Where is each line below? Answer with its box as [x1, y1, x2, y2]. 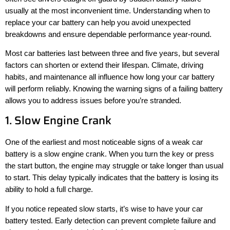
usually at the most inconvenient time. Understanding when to [5, 6, 210, 15]
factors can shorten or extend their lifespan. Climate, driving [5, 61, 203, 69]
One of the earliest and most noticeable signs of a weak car [5, 138, 203, 147]
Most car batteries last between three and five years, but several [5, 49, 219, 57]
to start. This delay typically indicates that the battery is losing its [5, 173, 219, 182]
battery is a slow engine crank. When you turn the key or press [5, 149, 214, 159]
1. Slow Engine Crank [5, 111, 111, 130]
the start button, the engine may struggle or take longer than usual [5, 161, 223, 170]
